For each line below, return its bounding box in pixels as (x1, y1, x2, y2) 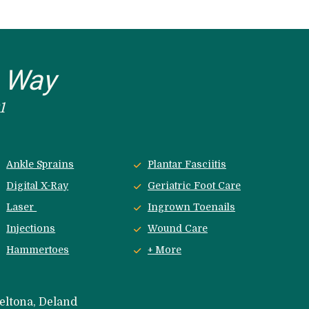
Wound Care (148, 223, 208, 235)
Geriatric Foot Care (148, 180, 241, 192)
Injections (6, 223, 56, 235)
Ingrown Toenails (148, 201, 236, 213)
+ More (148, 244, 182, 256)
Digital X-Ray (6, 180, 69, 192)
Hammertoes (6, 244, 70, 256)
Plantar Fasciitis (148, 159, 227, 170)
